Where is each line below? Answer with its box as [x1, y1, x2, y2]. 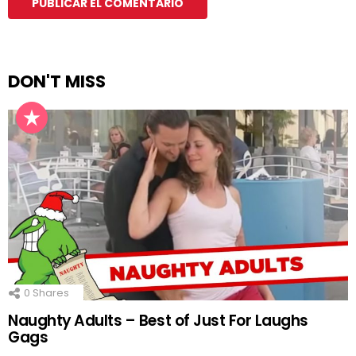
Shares [30, 284, 69, 300]
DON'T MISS [8, 70, 106, 94]
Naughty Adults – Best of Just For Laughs [8, 309, 309, 331]
